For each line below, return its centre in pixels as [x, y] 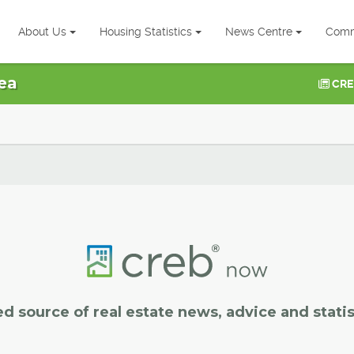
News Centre [259, 32]
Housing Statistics [146, 32]
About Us [42, 32]
